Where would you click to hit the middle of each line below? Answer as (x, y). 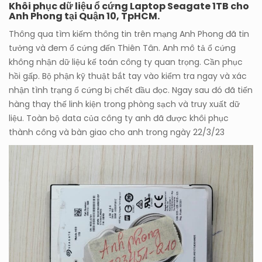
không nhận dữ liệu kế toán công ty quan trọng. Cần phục (126, 62)
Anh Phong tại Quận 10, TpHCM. (84, 16)
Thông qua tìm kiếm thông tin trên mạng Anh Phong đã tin (129, 34)
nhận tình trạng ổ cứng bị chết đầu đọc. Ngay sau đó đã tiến (131, 90)
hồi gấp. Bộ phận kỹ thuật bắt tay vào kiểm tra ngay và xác (128, 76)
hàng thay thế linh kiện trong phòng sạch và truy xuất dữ (124, 104)
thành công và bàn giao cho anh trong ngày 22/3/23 (117, 132)
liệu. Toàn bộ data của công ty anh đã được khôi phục (119, 118)
